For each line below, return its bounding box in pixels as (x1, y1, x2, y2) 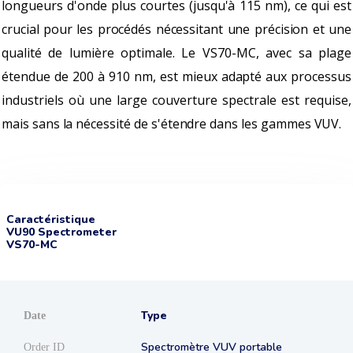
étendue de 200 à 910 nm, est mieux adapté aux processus (2, 68, 351, 85)
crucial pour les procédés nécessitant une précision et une (2, 20, 351, 38)
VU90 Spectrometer (6, 225, 117, 240)
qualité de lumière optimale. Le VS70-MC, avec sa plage (2, 44, 351, 61)
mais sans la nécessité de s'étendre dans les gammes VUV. (2, 115, 342, 132)
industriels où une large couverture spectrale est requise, (2, 91, 351, 109)
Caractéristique (6, 212, 95, 227)
